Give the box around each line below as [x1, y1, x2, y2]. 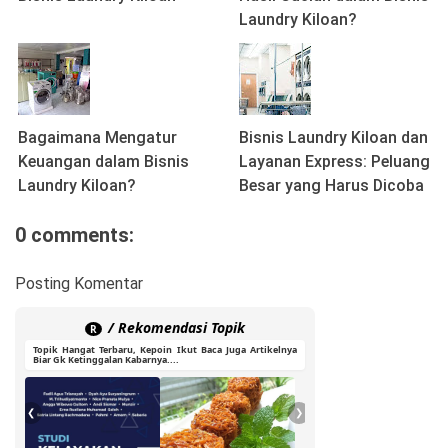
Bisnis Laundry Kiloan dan [239, 128, 428, 147]
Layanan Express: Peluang [239, 152, 430, 171]
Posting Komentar [15, 274, 143, 293]
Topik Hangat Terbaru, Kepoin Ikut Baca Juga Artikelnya [33, 343, 297, 356]
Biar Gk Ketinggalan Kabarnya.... [33, 353, 179, 366]
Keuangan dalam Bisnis [18, 152, 189, 171]
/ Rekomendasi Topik [108, 318, 245, 337]
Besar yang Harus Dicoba [239, 176, 424, 195]
